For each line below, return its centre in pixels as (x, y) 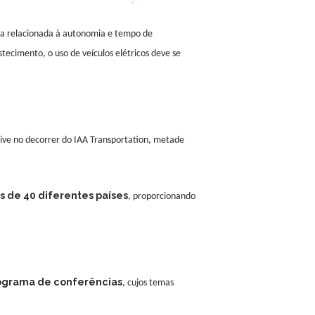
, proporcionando (162, 197)
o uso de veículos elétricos (99, 54)
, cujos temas (148, 283)
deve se (166, 54)
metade (169, 141)
